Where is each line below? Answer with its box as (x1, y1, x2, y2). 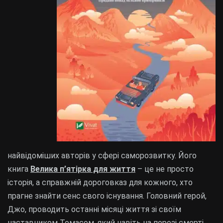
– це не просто (135, 164, 194, 174)
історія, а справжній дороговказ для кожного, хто (7, 178, 193, 188)
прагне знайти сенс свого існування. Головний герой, (7, 191, 207, 201)
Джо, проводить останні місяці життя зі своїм (7, 205, 181, 215)
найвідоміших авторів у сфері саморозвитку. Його (7, 151, 197, 161)
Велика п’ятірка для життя (30, 164, 135, 174)
